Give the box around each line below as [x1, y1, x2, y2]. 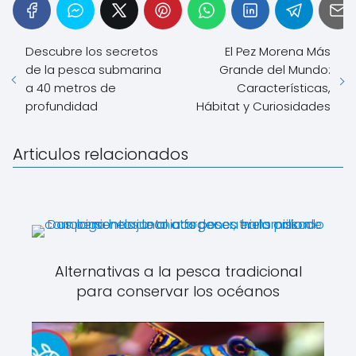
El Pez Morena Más [225, 42, 331, 60]
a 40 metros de [25, 79, 116, 96]
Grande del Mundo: [219, 60, 331, 78]
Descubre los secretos [25, 42, 158, 60]
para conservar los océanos [76, 281, 280, 301]
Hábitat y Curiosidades [196, 97, 331, 114]
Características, [237, 79, 331, 96]
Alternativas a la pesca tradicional [54, 261, 302, 281]
